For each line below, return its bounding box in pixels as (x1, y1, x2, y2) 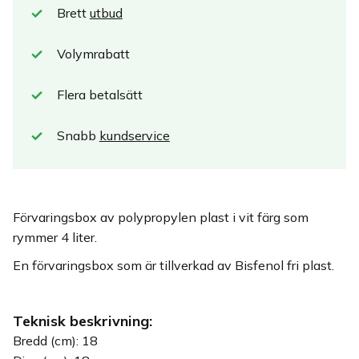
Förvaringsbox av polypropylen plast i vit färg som (13, 209, 309, 226)
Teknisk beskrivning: (13, 311, 152, 330)
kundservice (99, 127, 170, 144)
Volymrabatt (56, 46, 130, 63)
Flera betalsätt (56, 87, 143, 103)
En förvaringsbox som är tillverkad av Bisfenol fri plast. (13, 256, 334, 273)
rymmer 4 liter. (13, 229, 97, 246)
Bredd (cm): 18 (13, 332, 98, 349)
